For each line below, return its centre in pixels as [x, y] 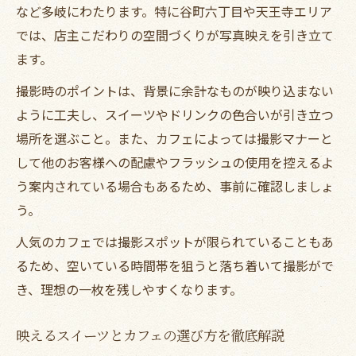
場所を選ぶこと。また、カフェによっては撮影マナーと [174, 138]
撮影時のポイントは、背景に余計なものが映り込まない [175, 90]
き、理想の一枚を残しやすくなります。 [129, 289]
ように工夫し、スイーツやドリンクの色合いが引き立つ [175, 114]
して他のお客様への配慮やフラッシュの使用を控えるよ [175, 162]
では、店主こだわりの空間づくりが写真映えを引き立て [175, 35]
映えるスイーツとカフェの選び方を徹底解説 [150, 335]
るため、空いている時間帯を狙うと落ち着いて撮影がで [175, 265]
